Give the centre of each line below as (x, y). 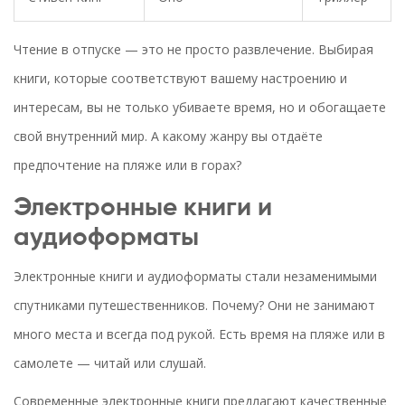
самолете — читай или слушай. (110, 363)
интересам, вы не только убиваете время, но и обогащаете (200, 108)
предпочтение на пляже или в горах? (127, 165)
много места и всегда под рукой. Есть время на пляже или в (199, 334)
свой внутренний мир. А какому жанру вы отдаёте (168, 137)
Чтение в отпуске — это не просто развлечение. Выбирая (193, 50)
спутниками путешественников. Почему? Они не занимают (194, 306)
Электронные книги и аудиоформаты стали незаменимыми (195, 277)
